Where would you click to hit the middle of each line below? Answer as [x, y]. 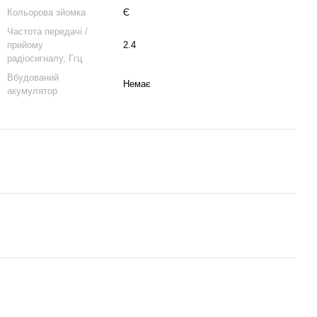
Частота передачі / [47, 31]
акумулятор [32, 91]
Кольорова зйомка [46, 12]
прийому [25, 45]
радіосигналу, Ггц [45, 58]
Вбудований [33, 77]
